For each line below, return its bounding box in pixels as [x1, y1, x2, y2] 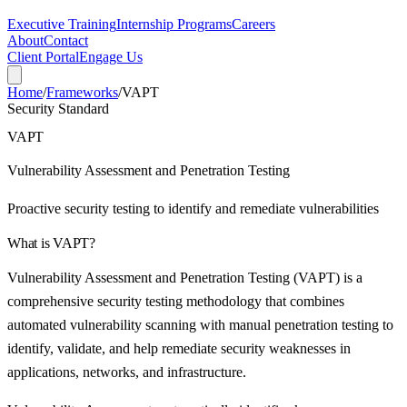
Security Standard [7, 101, 109, 116]
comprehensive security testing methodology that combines [7, 293, 344, 310]
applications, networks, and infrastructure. [7, 364, 246, 381]
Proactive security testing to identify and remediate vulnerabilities [7, 201, 379, 217]
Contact [44, 33, 88, 48]
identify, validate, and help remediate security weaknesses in [7, 341, 351, 357]
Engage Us [79, 49, 143, 65]
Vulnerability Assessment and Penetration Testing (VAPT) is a [7, 270, 362, 286]
